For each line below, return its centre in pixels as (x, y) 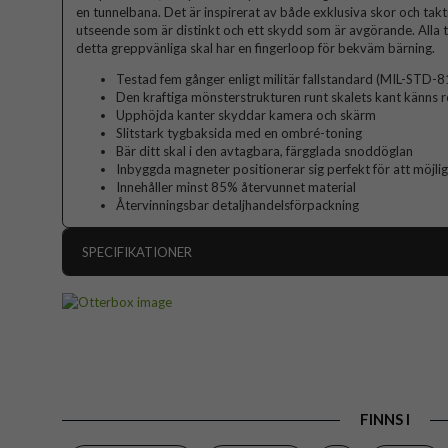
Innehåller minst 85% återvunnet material (236, 187)
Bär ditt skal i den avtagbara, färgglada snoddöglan (264, 151)
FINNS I (384, 419)
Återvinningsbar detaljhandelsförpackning (237, 205)
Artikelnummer (126, 290)
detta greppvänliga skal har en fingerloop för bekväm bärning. (255, 48)
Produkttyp (116, 354)
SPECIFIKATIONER (137, 252)
